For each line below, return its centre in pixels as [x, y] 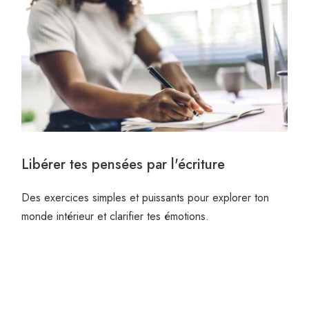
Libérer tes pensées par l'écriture [123, 164]
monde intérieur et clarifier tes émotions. [115, 216]
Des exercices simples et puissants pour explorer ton [145, 197]
